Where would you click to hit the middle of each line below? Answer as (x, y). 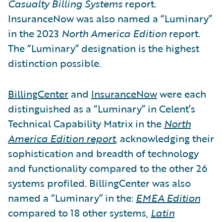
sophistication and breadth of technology (103, 153)
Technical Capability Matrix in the (86, 123)
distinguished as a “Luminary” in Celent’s (102, 108)
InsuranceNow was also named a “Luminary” (110, 18)
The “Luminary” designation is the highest (104, 48)
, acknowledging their (165, 138)
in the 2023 (35, 33)
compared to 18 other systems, (79, 212)
